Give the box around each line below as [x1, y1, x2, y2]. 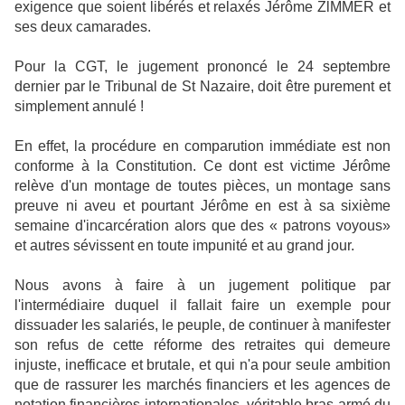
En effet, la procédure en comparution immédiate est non [14, 138, 391, 155]
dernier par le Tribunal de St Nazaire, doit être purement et [14, 79, 391, 95]
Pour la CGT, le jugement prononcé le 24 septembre [14, 59, 391, 75]
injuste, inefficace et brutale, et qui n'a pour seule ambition [14, 357, 391, 373]
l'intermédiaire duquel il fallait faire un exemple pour [14, 297, 391, 314]
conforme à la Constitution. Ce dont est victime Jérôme [14, 158, 391, 174]
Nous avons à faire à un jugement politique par [14, 278, 391, 294]
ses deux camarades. [14, 19, 151, 35]
